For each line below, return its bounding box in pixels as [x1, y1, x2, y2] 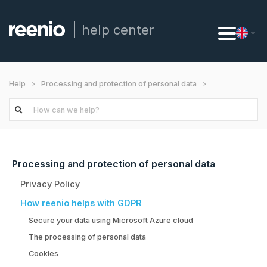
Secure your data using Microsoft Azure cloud [28, 216, 193, 225]
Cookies [28, 249, 58, 258]
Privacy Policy [20, 179, 80, 190]
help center [82, 21, 154, 38]
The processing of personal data [28, 232, 146, 241]
